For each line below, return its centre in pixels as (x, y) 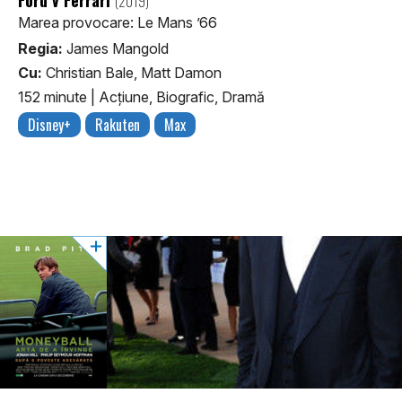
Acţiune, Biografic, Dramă (182, 97)
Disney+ (49, 125)
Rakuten (118, 125)
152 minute (54, 97)
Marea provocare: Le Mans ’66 (118, 22)
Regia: (40, 48)
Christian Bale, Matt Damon (132, 72)
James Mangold (116, 48)
